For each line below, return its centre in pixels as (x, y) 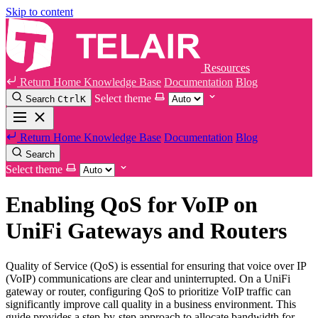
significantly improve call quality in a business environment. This (151, 304)
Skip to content (39, 12)
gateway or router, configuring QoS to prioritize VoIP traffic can (148, 291)
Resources (227, 68)
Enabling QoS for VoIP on (132, 205)
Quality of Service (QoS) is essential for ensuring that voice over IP (156, 265)
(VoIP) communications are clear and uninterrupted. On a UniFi (148, 278)
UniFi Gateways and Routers (146, 231)
